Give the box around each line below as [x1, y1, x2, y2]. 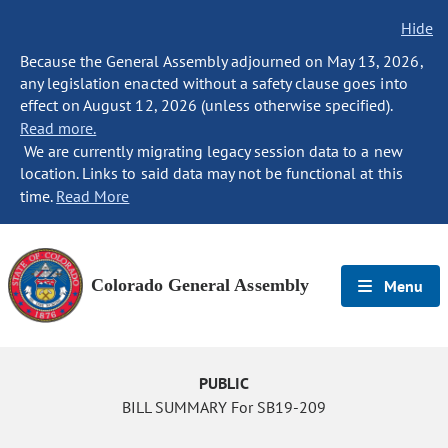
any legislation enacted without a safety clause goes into [20, 73, 408, 93]
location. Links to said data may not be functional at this [20, 163, 403, 183]
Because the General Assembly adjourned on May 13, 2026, [20, 51, 423, 71]
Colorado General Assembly [91, 275, 309, 295]
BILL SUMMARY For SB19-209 [121, 397, 327, 417]
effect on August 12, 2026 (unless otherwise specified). [20, 95, 393, 115]
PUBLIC [198, 373, 250, 393]
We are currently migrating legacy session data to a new [20, 141, 403, 161]
